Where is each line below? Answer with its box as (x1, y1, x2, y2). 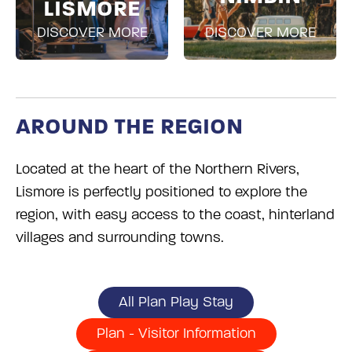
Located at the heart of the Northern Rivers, (16, 161, 299, 178)
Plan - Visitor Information (96, 325, 256, 343)
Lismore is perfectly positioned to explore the (16, 184, 307, 201)
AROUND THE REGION (16, 113, 243, 141)
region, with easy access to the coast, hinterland (16, 207, 335, 224)
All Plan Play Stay (119, 294, 233, 311)
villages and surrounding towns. (16, 229, 224, 247)
